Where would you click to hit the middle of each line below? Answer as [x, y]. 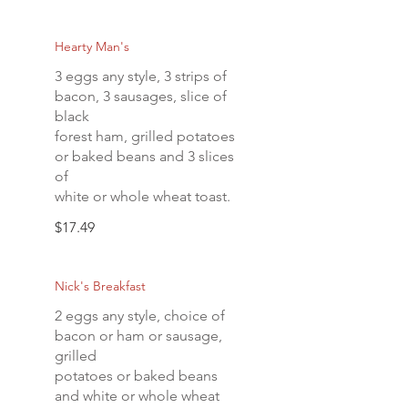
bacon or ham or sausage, [138, 336]
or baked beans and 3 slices [144, 156]
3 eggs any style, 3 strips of [141, 76]
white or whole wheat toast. [143, 196]
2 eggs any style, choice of [140, 316]
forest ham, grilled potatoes [145, 136]
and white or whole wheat [137, 396]
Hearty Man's [92, 46]
